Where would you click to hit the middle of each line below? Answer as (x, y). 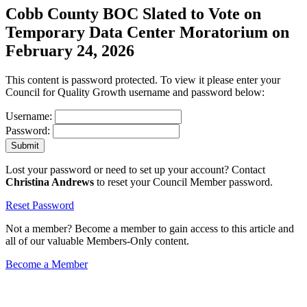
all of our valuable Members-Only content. (97, 241)
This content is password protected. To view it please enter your (143, 80)
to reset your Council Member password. (183, 182)
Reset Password (40, 206)
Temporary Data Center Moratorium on (147, 33)
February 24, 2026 (70, 51)
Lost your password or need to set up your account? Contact (135, 170)
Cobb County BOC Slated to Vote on (133, 14)
